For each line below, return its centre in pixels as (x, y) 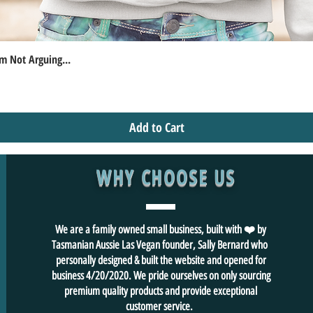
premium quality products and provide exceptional (161, 291)
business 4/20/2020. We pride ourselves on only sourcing (161, 275)
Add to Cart (156, 127)
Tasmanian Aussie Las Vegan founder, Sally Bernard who (161, 245)
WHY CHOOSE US (166, 177)
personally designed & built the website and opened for (161, 260)
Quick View (156, 58)
